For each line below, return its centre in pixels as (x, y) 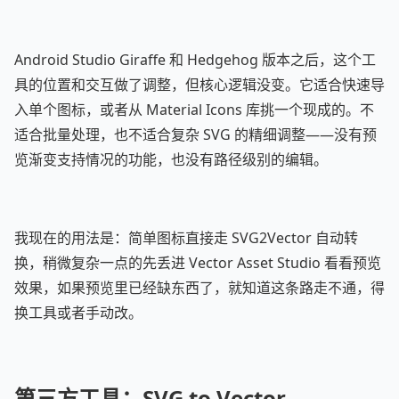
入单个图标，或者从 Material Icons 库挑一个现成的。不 (194, 110)
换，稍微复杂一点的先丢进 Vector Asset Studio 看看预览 (198, 263)
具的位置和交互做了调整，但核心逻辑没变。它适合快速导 (199, 85)
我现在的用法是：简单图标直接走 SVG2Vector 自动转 (186, 238)
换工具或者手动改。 (78, 313)
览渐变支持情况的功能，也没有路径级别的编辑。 (171, 159)
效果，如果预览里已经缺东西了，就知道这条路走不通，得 (199, 288)
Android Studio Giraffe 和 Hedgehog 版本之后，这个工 (195, 60)
